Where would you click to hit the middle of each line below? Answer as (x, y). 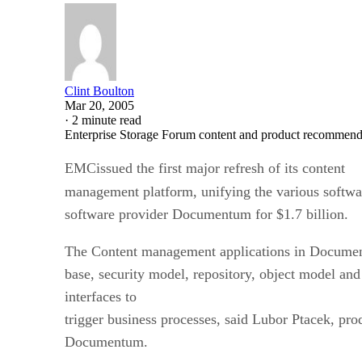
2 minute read (107, 120)
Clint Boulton (99, 90)
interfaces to (101, 296)
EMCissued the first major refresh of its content (205, 168)
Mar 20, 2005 (99, 105)
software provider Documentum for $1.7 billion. (206, 214)
